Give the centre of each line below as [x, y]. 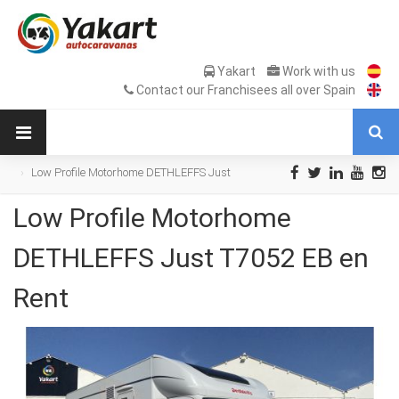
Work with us [318, 71]
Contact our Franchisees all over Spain [244, 90]
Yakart [236, 71]
